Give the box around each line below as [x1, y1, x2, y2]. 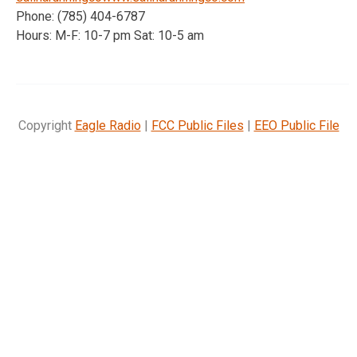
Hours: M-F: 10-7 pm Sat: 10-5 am [16, 27, 204, 43]
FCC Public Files [151, 117, 244, 133]
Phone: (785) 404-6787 [16, 8, 145, 24]
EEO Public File [253, 117, 339, 133]
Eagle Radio [74, 117, 141, 133]
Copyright [18, 117, 75, 133]
